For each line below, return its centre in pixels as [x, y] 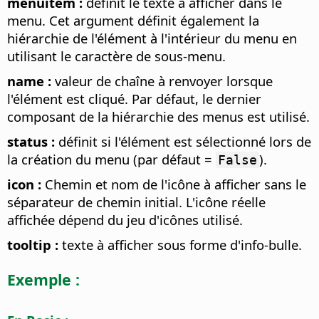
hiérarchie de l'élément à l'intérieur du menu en [152, 38]
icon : [24, 184]
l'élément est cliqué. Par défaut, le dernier [134, 99]
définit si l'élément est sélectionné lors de [183, 142]
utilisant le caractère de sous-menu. [116, 56]
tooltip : [33, 245]
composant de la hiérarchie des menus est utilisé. [158, 117]
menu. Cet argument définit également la [133, 21]
